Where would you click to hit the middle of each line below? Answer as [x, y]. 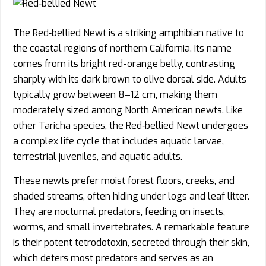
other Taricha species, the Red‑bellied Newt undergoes [131, 125]
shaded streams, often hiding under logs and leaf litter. [131, 196]
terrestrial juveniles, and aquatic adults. [98, 156]
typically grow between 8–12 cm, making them [115, 94]
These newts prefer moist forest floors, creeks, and [124, 180]
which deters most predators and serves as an [113, 258]
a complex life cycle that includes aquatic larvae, [118, 141]
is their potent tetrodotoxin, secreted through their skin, [131, 242]
